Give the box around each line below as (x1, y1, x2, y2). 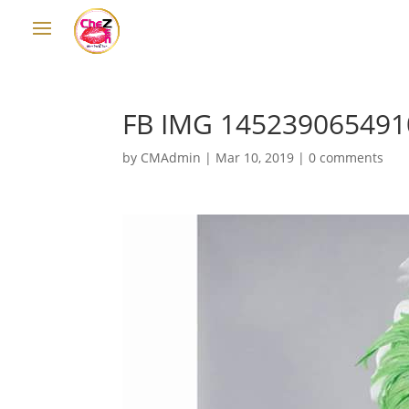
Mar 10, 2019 (215, 149, 295, 166)
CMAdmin (141, 149, 202, 166)
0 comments (309, 149, 384, 166)
